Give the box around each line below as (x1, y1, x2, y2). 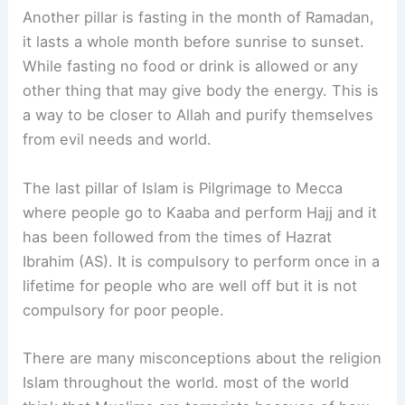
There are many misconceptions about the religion (23, 348, 382, 367)
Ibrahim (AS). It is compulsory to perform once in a (23, 251, 381, 270)
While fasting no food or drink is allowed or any (23, 57, 359, 76)
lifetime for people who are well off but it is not (23, 276, 358, 295)
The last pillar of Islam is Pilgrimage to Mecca (23, 178, 344, 197)
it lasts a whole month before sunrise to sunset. (23, 33, 365, 52)
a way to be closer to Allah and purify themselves (23, 106, 374, 125)
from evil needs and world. (23, 130, 212, 149)
